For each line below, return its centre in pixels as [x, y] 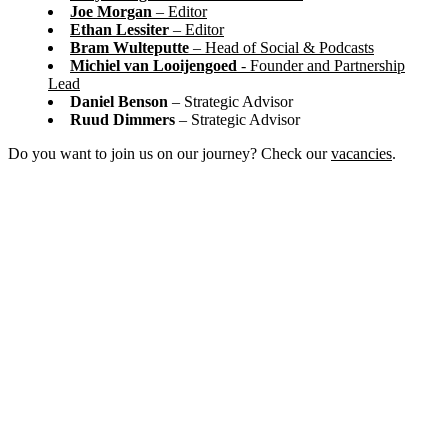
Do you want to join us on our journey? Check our [169, 153]
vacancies [361, 153]
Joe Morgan [111, 11]
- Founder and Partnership [321, 65]
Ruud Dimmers [122, 119]
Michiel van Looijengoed [153, 65]
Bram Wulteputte [129, 47]
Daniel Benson [119, 101]
